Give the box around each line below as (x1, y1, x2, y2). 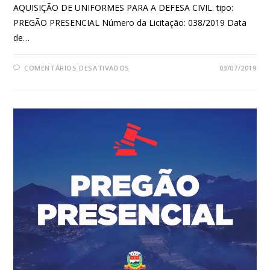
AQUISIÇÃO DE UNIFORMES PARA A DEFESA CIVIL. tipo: (13, 1, 234, 13)
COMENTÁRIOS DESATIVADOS (24, 63, 130, 72)
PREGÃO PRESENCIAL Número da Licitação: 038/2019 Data (13, 16, 247, 28)
